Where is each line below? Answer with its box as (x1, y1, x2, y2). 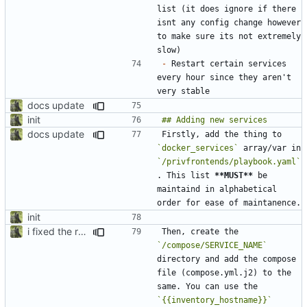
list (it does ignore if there (157, 3, 296, 14)
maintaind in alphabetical (157, 184, 277, 194)
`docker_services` (157, 143, 238, 153)
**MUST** (214, 170, 253, 180)
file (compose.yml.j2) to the (157, 267, 291, 278)
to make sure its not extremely (157, 31, 301, 41)
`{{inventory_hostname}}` (157, 295, 272, 305)
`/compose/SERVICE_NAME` (157, 240, 267, 250)
